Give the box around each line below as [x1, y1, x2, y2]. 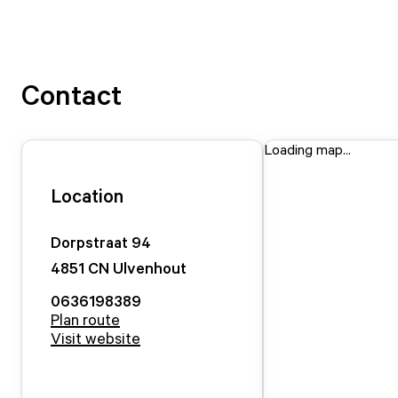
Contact [21, 76, 122, 112]
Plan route [51, 309, 120, 329]
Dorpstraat [51, 232, 128, 251]
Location [51, 184, 123, 207]
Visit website [51, 328, 140, 347]
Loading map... [264, 140, 351, 158]
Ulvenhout [113, 258, 187, 277]
